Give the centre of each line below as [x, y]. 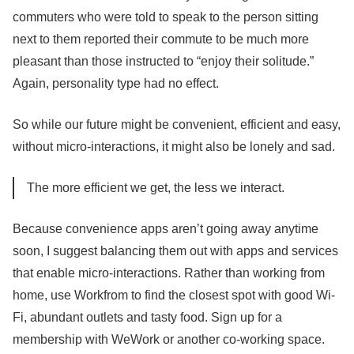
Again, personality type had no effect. [116, 83]
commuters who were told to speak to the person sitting [166, 17]
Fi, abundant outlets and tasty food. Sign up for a [147, 317]
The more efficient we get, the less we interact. [156, 188]
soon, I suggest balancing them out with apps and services [175, 251]
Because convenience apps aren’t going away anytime [166, 229]
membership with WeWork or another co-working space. [169, 339]
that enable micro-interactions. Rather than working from [169, 273]
